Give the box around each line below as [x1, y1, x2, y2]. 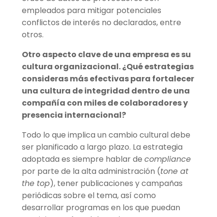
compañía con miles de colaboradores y [21, 97, 188, 109]
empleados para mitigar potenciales [21, 5, 161, 16]
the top [21, 178, 50, 189]
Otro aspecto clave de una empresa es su [21, 49, 191, 61]
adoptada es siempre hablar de [21, 154, 144, 165]
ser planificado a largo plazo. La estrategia [21, 141, 183, 153]
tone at [160, 166, 188, 177]
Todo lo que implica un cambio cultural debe [21, 129, 190, 141]
